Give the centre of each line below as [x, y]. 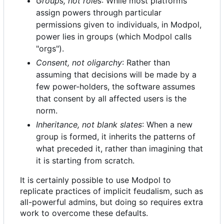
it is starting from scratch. [85, 161]
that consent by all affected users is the [111, 99]
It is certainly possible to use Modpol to [95, 180]
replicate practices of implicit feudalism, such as [111, 191]
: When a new [167, 125]
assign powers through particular [99, 13]
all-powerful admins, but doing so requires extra [111, 202]
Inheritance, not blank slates [89, 125]
